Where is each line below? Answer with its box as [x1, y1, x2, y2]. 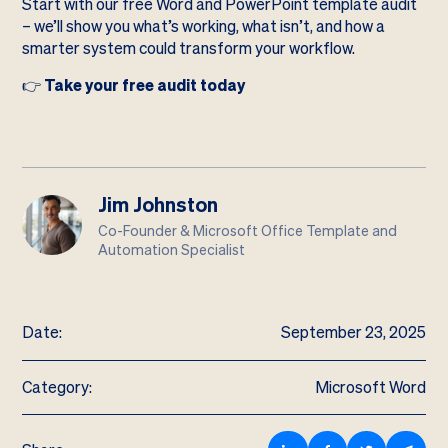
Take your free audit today [44, 75, 246, 97]
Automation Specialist [98, 240, 246, 260]
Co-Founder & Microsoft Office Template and [98, 221, 398, 241]
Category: [22, 376, 93, 398]
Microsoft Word [314, 376, 426, 398]
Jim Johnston [98, 191, 219, 219]
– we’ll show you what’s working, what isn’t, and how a [22, 15, 386, 37]
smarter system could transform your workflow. [22, 37, 356, 59]
